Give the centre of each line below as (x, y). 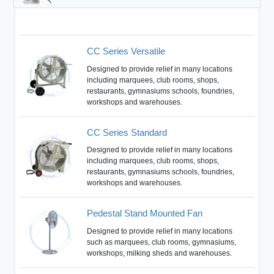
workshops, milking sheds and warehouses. (160, 253)
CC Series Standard (127, 132)
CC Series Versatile (126, 51)
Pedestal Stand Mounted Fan (145, 213)
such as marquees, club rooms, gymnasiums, (162, 242)
